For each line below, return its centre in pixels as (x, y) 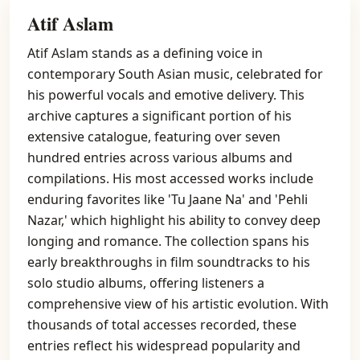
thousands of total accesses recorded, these (162, 325)
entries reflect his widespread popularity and (164, 346)
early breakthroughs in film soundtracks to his (169, 262)
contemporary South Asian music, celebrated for (175, 74)
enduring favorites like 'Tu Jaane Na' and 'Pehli (168, 199)
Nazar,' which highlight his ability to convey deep (174, 220)
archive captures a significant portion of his (160, 116)
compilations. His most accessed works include (170, 178)
